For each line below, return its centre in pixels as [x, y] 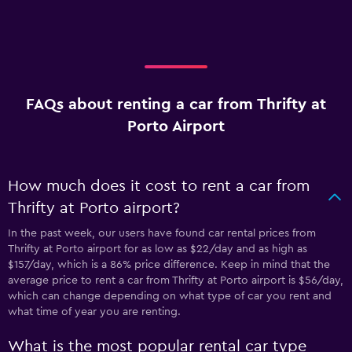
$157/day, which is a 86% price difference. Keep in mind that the [169, 265]
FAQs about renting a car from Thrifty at [176, 104]
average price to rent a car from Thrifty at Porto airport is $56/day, [176, 280]
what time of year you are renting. [94, 312]
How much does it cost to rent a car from [159, 186]
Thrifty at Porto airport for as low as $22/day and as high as [158, 249]
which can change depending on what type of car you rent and [170, 296]
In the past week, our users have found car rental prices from [162, 233]
